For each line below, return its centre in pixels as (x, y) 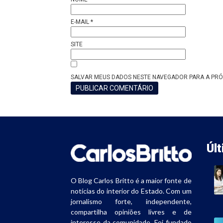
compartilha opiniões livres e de (131, 212)
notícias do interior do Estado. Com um (131, 191)
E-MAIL (81, 22)
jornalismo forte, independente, (131, 201)
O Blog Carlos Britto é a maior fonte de (131, 180)
